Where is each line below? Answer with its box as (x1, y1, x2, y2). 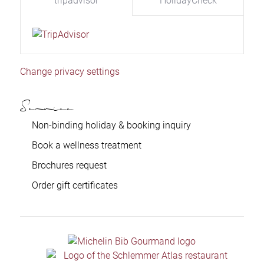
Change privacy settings (19, 66, 120, 78)
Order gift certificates (31, 180, 118, 192)
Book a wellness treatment (31, 140, 141, 151)
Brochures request (31, 160, 107, 171)
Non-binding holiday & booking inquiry (31, 120, 191, 131)
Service (19, 98, 74, 122)
